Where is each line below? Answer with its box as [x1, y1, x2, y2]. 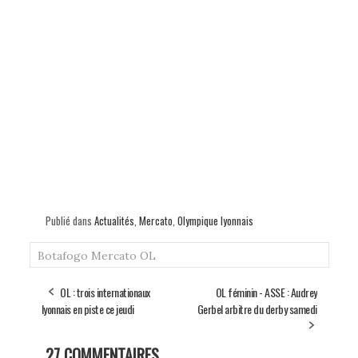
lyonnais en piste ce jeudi [41, 300, 134, 317]
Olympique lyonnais [177, 212, 253, 229]
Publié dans [45, 212, 94, 229]
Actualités [93, 212, 134, 229]
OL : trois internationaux [60, 283, 150, 300]
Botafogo [37, 248, 88, 263]
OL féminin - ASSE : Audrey [215, 283, 317, 300]
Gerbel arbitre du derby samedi [197, 300, 317, 317]
